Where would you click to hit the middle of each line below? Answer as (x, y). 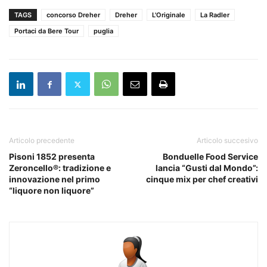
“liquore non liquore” (52, 191)
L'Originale (169, 15)
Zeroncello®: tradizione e (60, 168)
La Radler (215, 15)
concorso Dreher (73, 15)
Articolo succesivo (227, 141)
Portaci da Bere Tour (46, 31)
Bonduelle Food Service (210, 157)
